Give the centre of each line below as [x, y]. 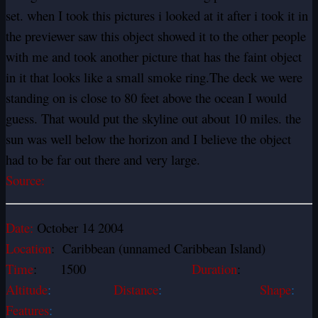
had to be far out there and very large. [103, 160]
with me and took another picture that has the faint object [154, 57]
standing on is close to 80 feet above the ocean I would [146, 98]
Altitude [27, 290]
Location [28, 248]
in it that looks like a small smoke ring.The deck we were [154, 77]
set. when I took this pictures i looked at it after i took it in [157, 16]
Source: [25, 180]
